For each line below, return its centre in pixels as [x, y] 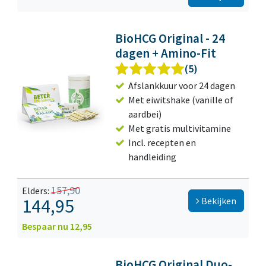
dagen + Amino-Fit [166, 53]
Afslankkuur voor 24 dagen [182, 86]
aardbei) [145, 114]
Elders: [37, 191]
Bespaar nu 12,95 [57, 227]
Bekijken [218, 201]
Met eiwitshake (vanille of [181, 100]
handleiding [153, 157]
